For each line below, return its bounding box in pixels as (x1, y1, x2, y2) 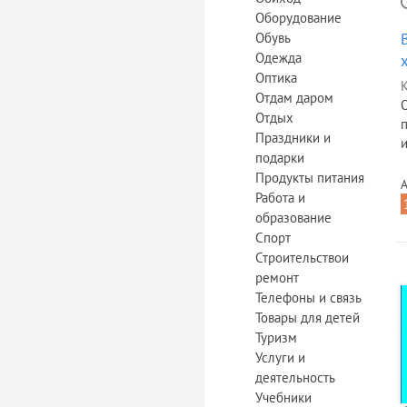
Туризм (255, 329, 297, 346)
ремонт (255, 269, 299, 286)
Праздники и (255, 129, 331, 146)
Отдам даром (255, 89, 333, 106)
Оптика (255, 69, 297, 86)
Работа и (255, 189, 305, 206)
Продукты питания (255, 169, 364, 186)
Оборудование (255, 9, 342, 26)
